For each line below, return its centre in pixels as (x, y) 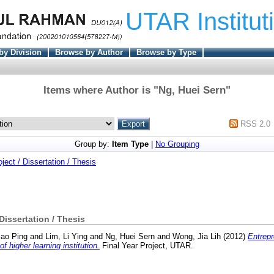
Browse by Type (166, 52)
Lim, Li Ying (66, 237)
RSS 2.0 (256, 124)
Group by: (93, 144)
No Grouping (177, 144)
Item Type (130, 144)
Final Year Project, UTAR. (146, 246)
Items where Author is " (101, 90)
